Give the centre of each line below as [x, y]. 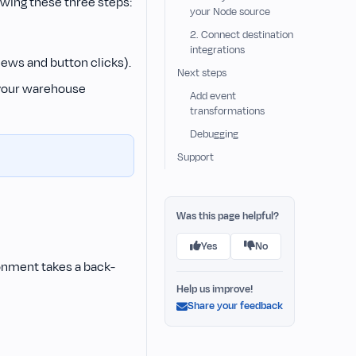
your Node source [230, 12]
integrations [217, 50]
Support [195, 157]
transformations [227, 111]
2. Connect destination [241, 35]
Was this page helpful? [227, 216]
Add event [213, 96]
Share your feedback [235, 306]
